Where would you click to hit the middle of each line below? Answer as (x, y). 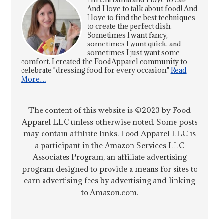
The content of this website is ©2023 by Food (109, 110)
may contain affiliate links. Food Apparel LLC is (109, 133)
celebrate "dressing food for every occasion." (96, 70)
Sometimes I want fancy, (127, 35)
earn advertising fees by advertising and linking (109, 180)
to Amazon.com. (109, 192)
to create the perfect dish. (129, 26)
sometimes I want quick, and (134, 44)
